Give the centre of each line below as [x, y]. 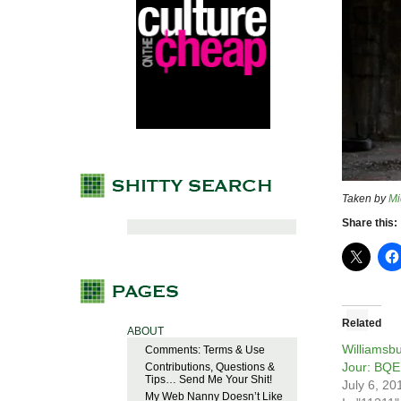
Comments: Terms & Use [205, 350]
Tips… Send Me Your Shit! [209, 380]
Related [362, 324]
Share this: [370, 223]
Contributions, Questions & [210, 367]
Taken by [365, 199]
